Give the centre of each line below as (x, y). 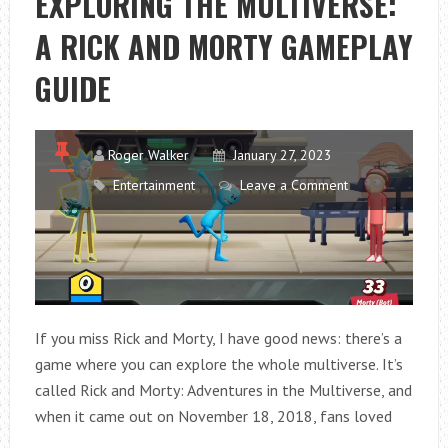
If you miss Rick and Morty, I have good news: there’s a (218, 337)
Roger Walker (148, 155)
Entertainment (153, 185)
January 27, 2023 (282, 155)
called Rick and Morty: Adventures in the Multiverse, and (223, 389)
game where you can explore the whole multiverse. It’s (218, 363)
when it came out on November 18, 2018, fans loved (213, 415)
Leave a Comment (293, 185)
